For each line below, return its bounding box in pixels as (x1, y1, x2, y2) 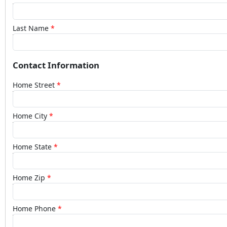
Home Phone (13, 204, 56, 214)
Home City (13, 111, 47, 121)
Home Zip (13, 173, 45, 183)
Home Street (13, 80, 55, 90)
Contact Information (12, 59, 99, 71)
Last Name (13, 23, 49, 33)
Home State (13, 142, 52, 152)
